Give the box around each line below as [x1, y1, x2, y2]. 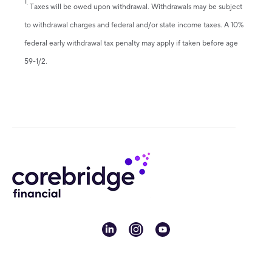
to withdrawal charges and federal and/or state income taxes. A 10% [24, 20, 243, 30]
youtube [155, 221, 203, 237]
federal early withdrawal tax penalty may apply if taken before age [24, 38, 238, 48]
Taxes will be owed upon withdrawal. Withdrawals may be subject [28, 2, 242, 12]
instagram [129, 221, 187, 237]
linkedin [102, 221, 151, 237]
